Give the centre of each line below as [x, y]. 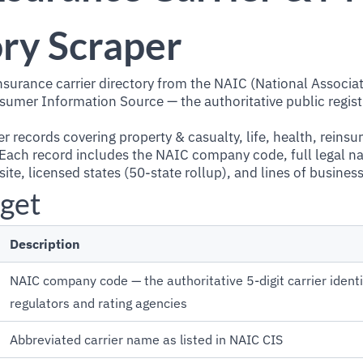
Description [45, 244]
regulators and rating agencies [98, 303]
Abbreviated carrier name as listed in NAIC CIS [146, 340]
